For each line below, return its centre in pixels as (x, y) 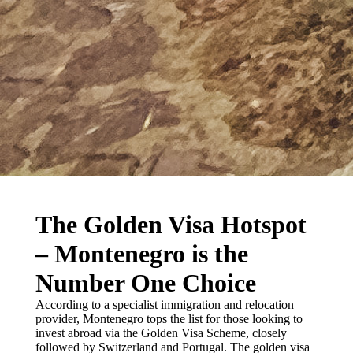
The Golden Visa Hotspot (171, 225)
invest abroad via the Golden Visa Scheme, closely (161, 333)
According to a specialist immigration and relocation (164, 305)
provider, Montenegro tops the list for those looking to (169, 319)
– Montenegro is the (141, 254)
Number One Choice (145, 283)
